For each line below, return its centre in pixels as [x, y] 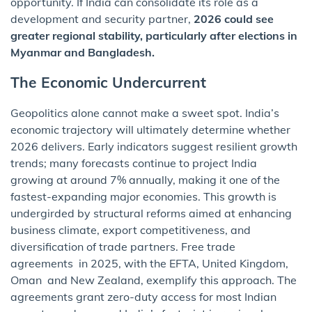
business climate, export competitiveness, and [131, 230]
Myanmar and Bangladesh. [83, 53]
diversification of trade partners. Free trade [123, 247]
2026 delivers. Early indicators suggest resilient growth [154, 147]
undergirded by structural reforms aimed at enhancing [151, 213]
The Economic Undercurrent [108, 83]
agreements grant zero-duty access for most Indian [143, 297]
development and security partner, [101, 19]
